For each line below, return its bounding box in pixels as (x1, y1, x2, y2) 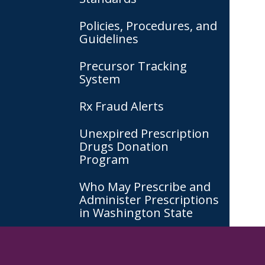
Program (79, 151, 129, 167)
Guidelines (79, 31, 138, 47)
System (79, 71, 120, 87)
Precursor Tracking (79, 58, 187, 74)
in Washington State (79, 205, 193, 221)
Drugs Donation (79, 138, 169, 154)
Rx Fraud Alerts (79, 98, 164, 114)
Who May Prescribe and (79, 179, 211, 195)
